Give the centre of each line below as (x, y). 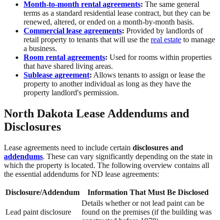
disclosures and (158, 148)
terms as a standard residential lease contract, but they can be (117, 13)
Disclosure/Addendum (42, 192)
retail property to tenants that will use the (87, 40)
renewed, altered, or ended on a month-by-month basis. (109, 22)
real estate (166, 40)
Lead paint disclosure (38, 212)
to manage (198, 40)
